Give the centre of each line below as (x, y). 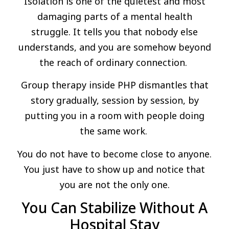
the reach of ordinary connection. (114, 63)
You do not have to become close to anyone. (114, 154)
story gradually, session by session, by (114, 100)
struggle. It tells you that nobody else (114, 32)
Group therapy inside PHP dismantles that (114, 85)
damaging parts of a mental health (114, 17)
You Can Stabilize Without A (114, 208)
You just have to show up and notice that (114, 169)
